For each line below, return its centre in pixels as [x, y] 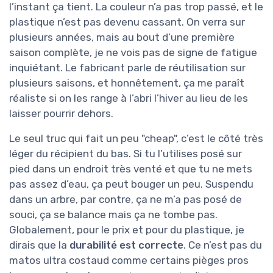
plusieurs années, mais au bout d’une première [122, 37]
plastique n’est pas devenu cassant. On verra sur [127, 22]
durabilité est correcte [126, 245]
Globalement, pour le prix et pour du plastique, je [127, 230]
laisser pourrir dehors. [61, 114]
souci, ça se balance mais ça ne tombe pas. [113, 215]
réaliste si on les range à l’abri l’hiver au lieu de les [129, 98]
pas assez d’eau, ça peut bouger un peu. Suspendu [131, 184]
